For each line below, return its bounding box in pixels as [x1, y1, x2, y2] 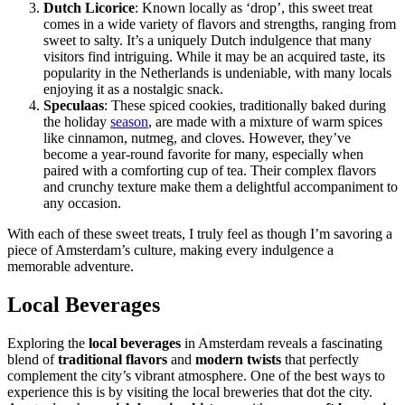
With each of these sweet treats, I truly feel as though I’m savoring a [7, 225, 392, 241]
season [110, 113, 148, 129]
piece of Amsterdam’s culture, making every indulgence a [7, 241, 334, 258]
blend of [7, 351, 58, 367]
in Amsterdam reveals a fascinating [181, 334, 382, 351]
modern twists [195, 351, 281, 367]
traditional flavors [58, 351, 167, 367]
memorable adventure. [7, 258, 134, 274]
